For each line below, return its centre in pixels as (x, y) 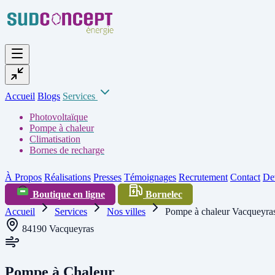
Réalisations (68, 177)
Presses (107, 177)
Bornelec (163, 194)
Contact (245, 177)
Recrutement (203, 177)
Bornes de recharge (67, 150)
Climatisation (55, 139)
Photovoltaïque (59, 117)
